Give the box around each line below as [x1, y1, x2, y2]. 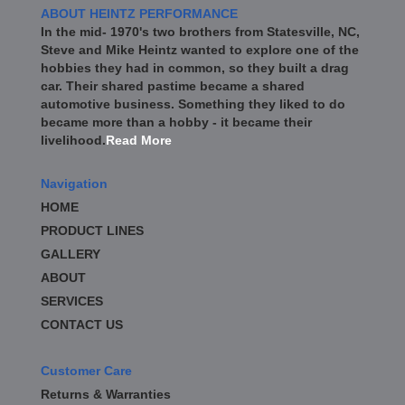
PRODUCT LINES [41, 223, 144, 239]
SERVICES [41, 294, 103, 309]
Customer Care [41, 363, 132, 379]
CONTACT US [41, 317, 123, 333]
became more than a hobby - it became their [41, 115, 312, 130]
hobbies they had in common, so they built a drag [41, 61, 349, 76]
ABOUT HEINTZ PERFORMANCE [41, 6, 238, 22]
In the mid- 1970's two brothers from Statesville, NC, [41, 24, 360, 40]
